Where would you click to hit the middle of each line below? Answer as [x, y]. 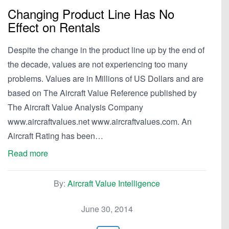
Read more [28, 153]
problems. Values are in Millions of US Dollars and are [106, 78]
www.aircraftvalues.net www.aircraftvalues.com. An [100, 121]
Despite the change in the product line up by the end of [106, 50]
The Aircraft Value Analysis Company [75, 107]
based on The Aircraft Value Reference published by [102, 93]
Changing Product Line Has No [91, 14]
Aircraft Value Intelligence [114, 183]
